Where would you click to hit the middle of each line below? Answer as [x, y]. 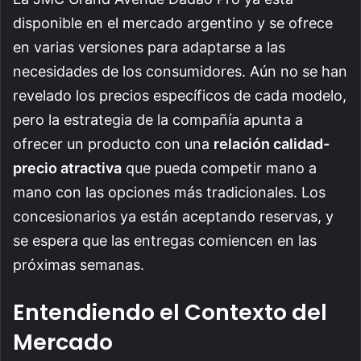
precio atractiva [67, 168]
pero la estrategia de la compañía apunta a [158, 120]
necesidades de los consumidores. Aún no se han [180, 72]
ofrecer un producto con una [113, 144]
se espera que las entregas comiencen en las [165, 241]
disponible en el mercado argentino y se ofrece [173, 23]
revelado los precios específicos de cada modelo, [180, 96]
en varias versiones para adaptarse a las [149, 48]
